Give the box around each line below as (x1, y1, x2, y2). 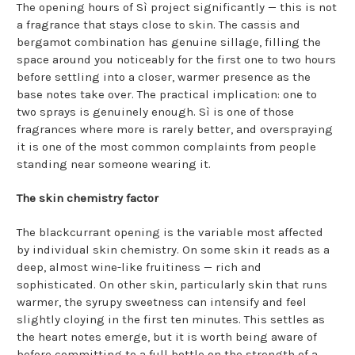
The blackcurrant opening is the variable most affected (17, 225, 323, 240)
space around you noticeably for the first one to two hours (17, 52, 336, 67)
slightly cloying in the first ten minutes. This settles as (17, 312, 325, 327)
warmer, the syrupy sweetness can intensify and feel (17, 295, 307, 310)
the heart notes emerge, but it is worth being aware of (17, 330, 317, 345)
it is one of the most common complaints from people (17, 139, 316, 155)
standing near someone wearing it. (17, 157, 211, 172)
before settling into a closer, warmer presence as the (17, 70, 311, 85)
